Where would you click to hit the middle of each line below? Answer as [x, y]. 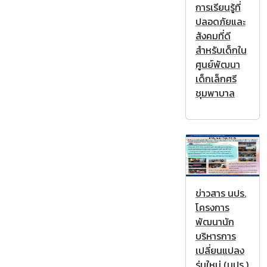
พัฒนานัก [215, 221]
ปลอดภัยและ [220, 22]
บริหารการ [215, 236]
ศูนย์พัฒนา [218, 65]
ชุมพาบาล [215, 93]
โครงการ [212, 207]
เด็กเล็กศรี [216, 79]
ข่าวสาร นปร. [221, 193]
